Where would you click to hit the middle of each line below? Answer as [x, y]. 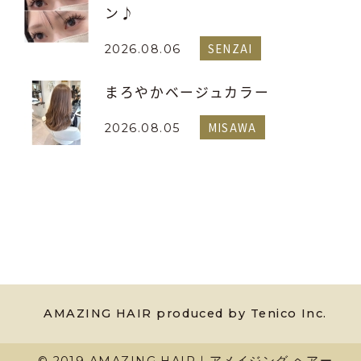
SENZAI [230, 49]
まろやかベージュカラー [187, 92]
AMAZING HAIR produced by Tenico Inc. [185, 314]
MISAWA [232, 128]
